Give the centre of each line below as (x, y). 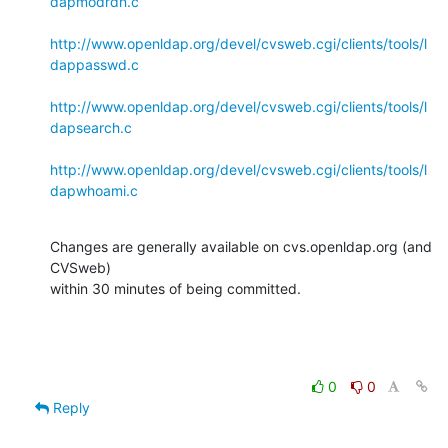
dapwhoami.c (94, 190)
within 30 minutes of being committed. (175, 288)
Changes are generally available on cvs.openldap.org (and (241, 246)
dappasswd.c (94, 64)
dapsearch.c (91, 127)
